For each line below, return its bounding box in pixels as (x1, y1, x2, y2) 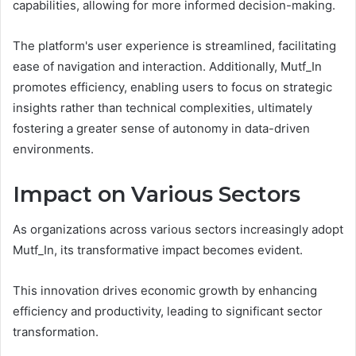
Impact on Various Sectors (13, 180, 300, 207)
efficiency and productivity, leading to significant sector (13, 304, 323, 319)
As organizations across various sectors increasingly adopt (13, 222, 343, 238)
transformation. (13, 324, 99, 340)
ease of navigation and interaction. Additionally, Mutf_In (13, 58, 322, 74)
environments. (13, 141, 94, 157)
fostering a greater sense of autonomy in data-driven (13, 120, 310, 136)
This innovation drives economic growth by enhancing (13, 283, 317, 299)
